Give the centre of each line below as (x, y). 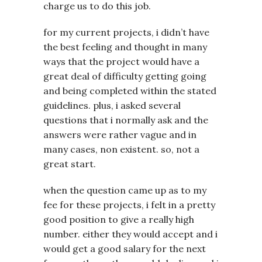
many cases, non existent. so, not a (121, 149)
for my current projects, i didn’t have (126, 32)
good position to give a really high (119, 219)
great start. (70, 163)
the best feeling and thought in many (125, 46)
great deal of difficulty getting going (125, 76)
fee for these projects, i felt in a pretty (129, 204)
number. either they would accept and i (130, 234)
